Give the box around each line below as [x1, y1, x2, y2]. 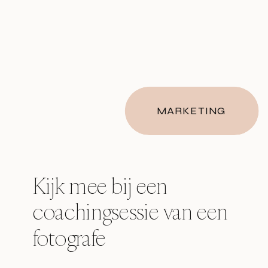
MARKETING [156, 103, 227, 118]
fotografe [32, 223, 106, 252]
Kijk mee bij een [32, 170, 167, 200]
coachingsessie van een [32, 197, 228, 226]
